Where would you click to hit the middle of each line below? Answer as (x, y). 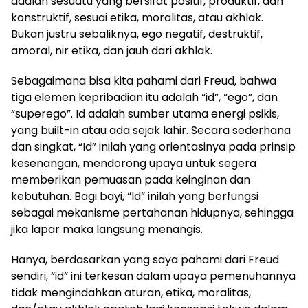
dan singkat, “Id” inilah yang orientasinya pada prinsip (153, 147)
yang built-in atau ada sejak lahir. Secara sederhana (151, 131)
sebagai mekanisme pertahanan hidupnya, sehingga (152, 213)
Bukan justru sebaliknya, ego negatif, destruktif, (137, 34)
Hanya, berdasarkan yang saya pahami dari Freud (145, 260)
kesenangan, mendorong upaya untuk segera (134, 164)
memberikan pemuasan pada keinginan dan (131, 180)
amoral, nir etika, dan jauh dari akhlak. (112, 51)
